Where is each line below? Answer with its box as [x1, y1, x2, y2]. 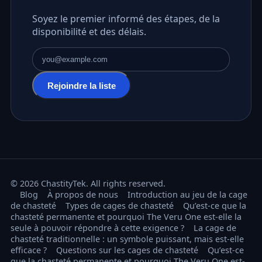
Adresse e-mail [31, 73, 96, 86]
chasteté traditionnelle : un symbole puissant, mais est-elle [10, 233, 244, 245]
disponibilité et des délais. [32, 25, 146, 39]
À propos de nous [47, 189, 118, 201]
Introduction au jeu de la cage [127, 189, 247, 201]
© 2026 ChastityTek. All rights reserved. [10, 178, 166, 189]
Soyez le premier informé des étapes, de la [32, 12, 220, 26]
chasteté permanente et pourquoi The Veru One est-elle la [10, 211, 242, 223]
